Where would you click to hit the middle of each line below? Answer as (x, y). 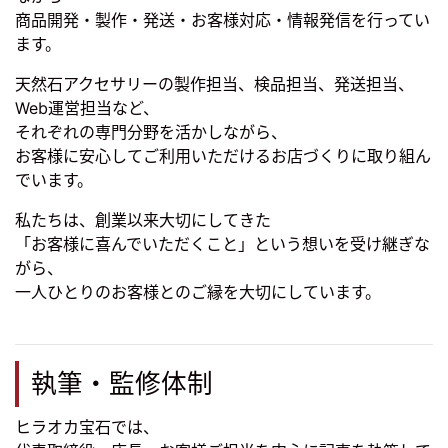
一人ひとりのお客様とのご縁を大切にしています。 (198, 292)
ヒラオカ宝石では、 (87, 427)
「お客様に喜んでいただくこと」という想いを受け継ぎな (222, 244)
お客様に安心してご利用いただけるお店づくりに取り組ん (223, 156)
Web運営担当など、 (87, 108)
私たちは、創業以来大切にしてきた (143, 220)
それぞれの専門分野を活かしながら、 (151, 132)
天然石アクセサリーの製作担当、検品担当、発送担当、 (214, 84)
